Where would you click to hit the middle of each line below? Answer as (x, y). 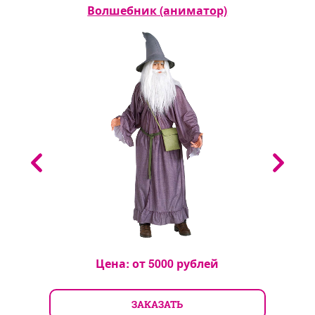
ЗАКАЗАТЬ (157, 304)
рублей (197, 263)
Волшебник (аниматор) (157, 10)
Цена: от (122, 263)
